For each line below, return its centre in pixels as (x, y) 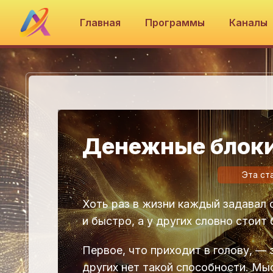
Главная (101, 23)
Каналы (250, 23)
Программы (175, 23)
